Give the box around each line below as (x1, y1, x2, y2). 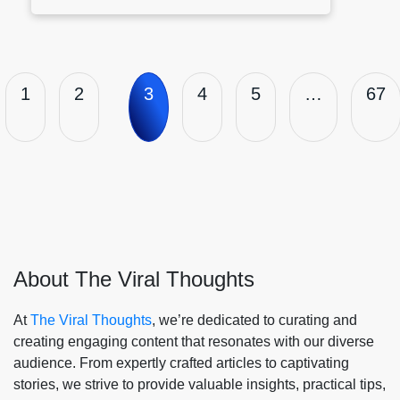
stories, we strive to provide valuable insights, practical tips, (13, 376, 386, 392)
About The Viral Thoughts (13, 266, 254, 291)
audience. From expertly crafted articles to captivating (13, 354, 349, 371)
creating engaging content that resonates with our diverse (13, 333, 374, 349)
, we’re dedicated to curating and (152, 312, 357, 328)
